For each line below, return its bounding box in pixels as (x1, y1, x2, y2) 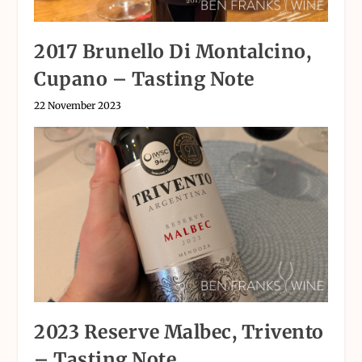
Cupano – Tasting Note (34, 66, 255, 90)
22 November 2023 (34, 99, 122, 112)
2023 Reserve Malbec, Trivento (34, 320, 324, 344)
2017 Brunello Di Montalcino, (34, 39, 312, 63)
